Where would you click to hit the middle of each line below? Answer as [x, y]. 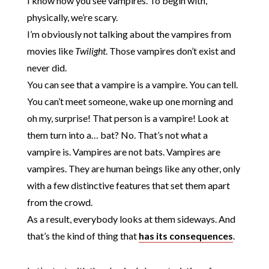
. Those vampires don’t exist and [170, 50]
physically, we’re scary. [72, 17]
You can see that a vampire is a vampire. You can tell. [132, 84]
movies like [51, 50]
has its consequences [186, 235]
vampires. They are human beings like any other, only [133, 168]
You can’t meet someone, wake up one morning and [130, 101]
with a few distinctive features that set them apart [128, 185]
